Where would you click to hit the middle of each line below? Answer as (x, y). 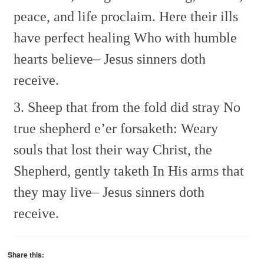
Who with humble (184, 38)
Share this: (26, 255)
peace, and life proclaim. (85, 17)
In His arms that (197, 171)
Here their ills (197, 17)
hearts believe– (57, 59)
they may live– (57, 192)
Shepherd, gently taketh (82, 171)
